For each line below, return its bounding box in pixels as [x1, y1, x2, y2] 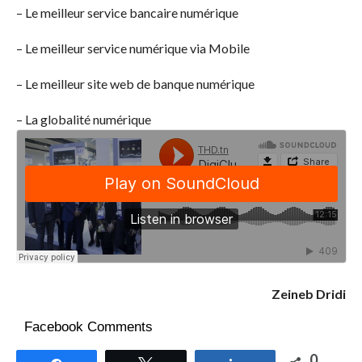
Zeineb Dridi [271, 286, 347, 302]
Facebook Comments [23, 319, 153, 335]
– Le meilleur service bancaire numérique [15, 5, 238, 21]
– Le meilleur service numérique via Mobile [15, 40, 250, 57]
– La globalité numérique [15, 112, 151, 128]
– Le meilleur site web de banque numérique [15, 76, 255, 92]
